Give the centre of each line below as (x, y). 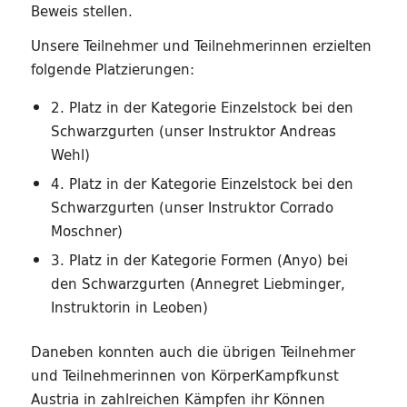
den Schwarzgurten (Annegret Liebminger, (198, 284)
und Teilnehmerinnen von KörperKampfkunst (184, 376)
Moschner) (86, 232)
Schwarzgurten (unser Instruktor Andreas (193, 132)
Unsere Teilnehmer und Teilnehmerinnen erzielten (201, 46)
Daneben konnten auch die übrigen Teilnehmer (193, 352)
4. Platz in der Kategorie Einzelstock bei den (202, 184)
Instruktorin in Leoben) (129, 308)
